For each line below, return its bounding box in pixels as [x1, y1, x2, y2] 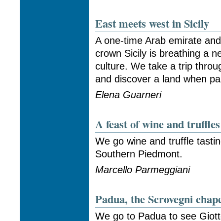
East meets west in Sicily [95, 15, 210, 32]
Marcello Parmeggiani [95, 164, 190, 176]
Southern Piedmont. [95, 148, 183, 159]
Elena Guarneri [95, 89, 162, 101]
